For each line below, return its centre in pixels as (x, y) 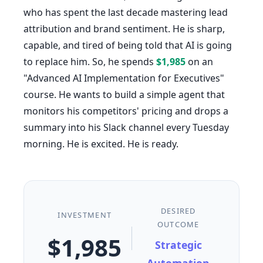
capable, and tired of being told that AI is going (128, 45)
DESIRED (178, 211)
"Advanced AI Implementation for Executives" (124, 78)
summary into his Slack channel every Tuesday (126, 127)
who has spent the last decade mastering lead (126, 12)
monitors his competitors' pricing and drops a (126, 111)
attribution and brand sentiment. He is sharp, (124, 29)
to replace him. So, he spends (90, 62)
